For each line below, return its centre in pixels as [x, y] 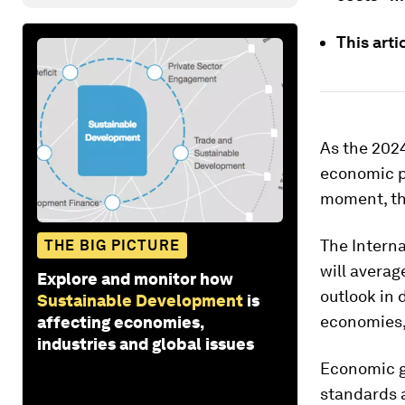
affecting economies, [120, 322]
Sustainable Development [140, 300]
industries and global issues [146, 344]
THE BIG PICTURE [112, 245]
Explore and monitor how [135, 278]
